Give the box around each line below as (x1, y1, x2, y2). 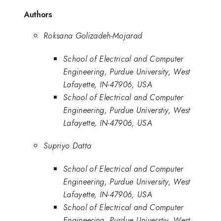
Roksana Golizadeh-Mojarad (43, 30, 143, 42)
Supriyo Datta (43, 140, 92, 152)
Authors (24, 8, 52, 20)
